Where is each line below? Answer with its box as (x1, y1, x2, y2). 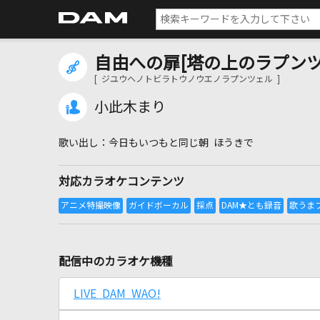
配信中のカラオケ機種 (59, 256, 173, 267)
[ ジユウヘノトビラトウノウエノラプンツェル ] (94, 75, 280, 84)
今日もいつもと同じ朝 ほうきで (109, 138, 254, 148)
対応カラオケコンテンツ (59, 176, 184, 187)
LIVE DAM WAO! (74, 288, 161, 299)
